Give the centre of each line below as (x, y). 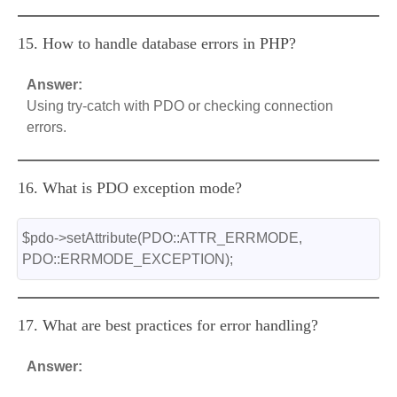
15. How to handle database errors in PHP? (157, 43)
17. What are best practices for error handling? (168, 325)
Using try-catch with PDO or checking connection (180, 106)
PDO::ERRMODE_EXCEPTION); (128, 259)
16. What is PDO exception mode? (130, 188)
